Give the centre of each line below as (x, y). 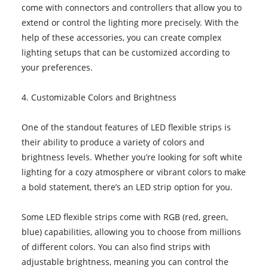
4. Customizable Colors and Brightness (99, 97)
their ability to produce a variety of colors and (113, 142)
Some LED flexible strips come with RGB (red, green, (124, 217)
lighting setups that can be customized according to (125, 52)
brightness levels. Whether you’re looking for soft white (132, 157)
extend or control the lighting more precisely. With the (130, 22)
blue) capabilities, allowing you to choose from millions (131, 232)
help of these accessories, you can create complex (121, 37)
